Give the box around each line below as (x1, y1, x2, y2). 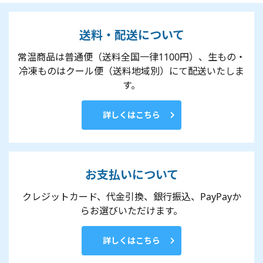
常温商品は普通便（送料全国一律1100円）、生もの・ (18, 50, 245, 64)
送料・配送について (79, 27, 184, 43)
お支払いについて (85, 167, 178, 183)
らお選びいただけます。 (80, 204, 183, 218)
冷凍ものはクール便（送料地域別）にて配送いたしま (19, 65, 244, 78)
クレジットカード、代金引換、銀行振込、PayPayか (22, 190, 241, 204)
